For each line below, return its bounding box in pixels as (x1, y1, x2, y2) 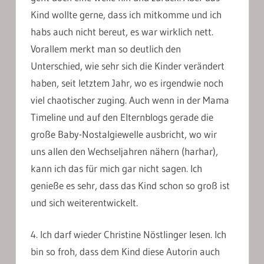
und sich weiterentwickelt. (31, 196, 138, 209)
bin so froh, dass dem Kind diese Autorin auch (31, 245, 220, 258)
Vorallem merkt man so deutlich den (31, 42, 181, 55)
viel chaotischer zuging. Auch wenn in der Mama (31, 93, 229, 106)
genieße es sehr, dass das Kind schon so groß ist (31, 179, 230, 192)
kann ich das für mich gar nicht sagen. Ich (31, 161, 202, 174)
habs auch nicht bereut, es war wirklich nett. (31, 25, 213, 38)
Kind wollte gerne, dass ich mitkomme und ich (31, 8, 222, 21)
